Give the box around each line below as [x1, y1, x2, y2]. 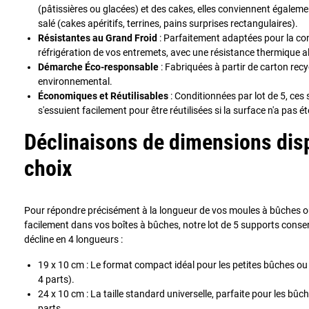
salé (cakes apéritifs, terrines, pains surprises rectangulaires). [38, 17, 298, 29]
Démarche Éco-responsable [38, 61, 159, 72]
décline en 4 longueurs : [24, 233, 123, 245]
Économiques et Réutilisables [38, 90, 168, 101]
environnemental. [38, 75, 112, 87]
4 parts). [38, 273, 74, 285]
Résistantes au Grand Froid [38, 32, 157, 43]
